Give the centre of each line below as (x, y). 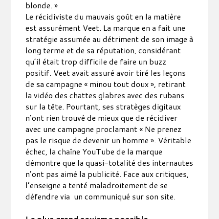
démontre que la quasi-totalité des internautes (109, 163)
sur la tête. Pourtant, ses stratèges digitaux (103, 106)
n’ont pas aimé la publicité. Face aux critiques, (107, 174)
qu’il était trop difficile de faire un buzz (96, 61)
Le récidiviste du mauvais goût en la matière (103, 16)
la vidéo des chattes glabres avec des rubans (105, 95)
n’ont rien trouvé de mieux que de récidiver (102, 118)
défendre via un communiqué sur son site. (101, 196)
